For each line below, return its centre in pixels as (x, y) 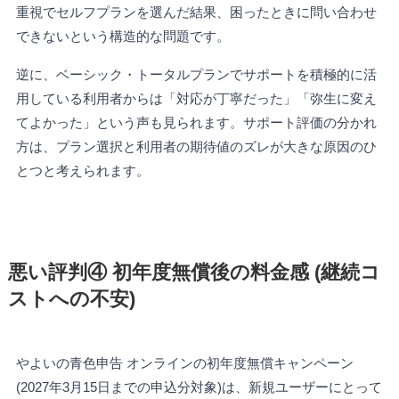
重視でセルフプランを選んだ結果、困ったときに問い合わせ (196, 12)
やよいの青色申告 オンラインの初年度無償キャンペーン (184, 363)
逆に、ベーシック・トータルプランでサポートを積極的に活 (196, 75)
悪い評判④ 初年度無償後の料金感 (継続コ (194, 273)
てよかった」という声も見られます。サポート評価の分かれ (196, 123)
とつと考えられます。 (82, 171)
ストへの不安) (71, 300)
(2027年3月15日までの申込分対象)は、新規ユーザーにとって (199, 387)
